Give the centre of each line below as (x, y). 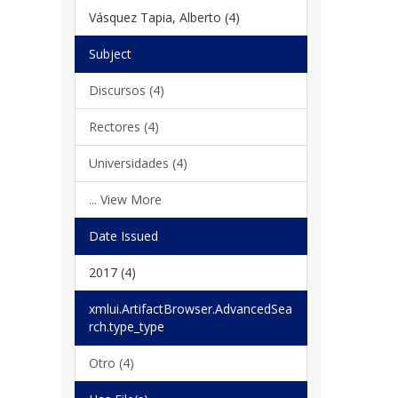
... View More (125, 199)
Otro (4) (111, 362)
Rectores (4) (123, 126)
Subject (110, 53)
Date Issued (123, 235)
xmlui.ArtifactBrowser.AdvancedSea (190, 308)
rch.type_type (126, 326)
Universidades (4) (138, 163)
